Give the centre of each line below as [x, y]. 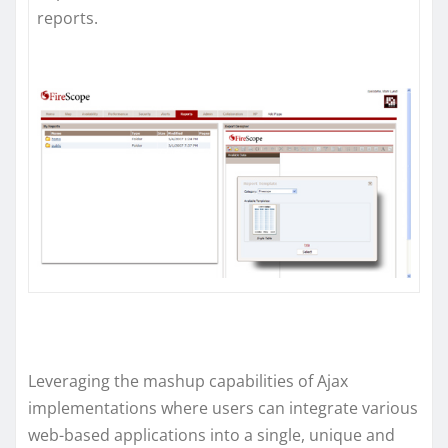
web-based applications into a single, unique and [211, 434]
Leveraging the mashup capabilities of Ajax [188, 380]
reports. [67, 17]
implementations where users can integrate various [223, 407]
